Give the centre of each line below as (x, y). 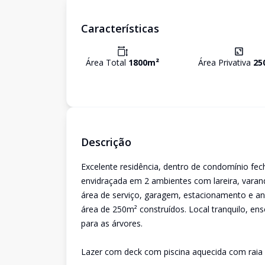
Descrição (106, 142)
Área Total (107, 62)
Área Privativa (226, 62)
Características (120, 28)
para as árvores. (112, 223)
